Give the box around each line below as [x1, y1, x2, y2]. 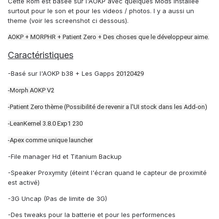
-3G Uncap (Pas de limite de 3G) [8, 195, 107, 203]
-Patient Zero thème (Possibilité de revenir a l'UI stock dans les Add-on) [8, 103, 207, 111]
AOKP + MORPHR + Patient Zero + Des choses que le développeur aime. [8, 33, 209, 41]
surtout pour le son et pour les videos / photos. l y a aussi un [8, 7, 194, 15]
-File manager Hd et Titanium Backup [8, 153, 122, 161]
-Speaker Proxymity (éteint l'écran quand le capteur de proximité [8, 169, 207, 177]
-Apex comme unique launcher [8, 136, 93, 144]
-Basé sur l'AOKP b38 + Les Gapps [8, 69, 116, 78]
